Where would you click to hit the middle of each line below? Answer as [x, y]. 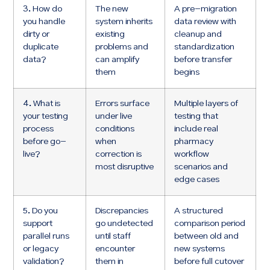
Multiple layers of [206, 104]
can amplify [118, 60]
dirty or [36, 35]
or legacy [41, 249]
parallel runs [46, 237]
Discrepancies [122, 211]
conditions [115, 129]
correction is [119, 155]
